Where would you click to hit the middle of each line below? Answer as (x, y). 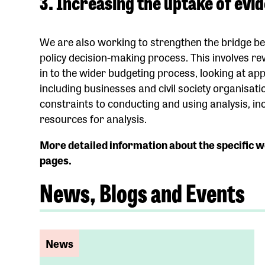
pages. (56, 159)
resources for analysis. (93, 118)
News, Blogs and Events (143, 192)
